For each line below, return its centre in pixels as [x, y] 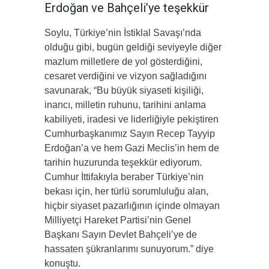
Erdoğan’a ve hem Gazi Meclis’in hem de [132, 148]
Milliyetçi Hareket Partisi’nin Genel [118, 220]
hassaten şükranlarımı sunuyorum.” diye [129, 249]
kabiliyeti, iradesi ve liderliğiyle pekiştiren [131, 119]
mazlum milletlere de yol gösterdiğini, [123, 62]
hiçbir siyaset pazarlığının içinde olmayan [132, 206]
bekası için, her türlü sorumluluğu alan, [126, 192]
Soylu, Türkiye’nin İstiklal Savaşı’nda [123, 33]
